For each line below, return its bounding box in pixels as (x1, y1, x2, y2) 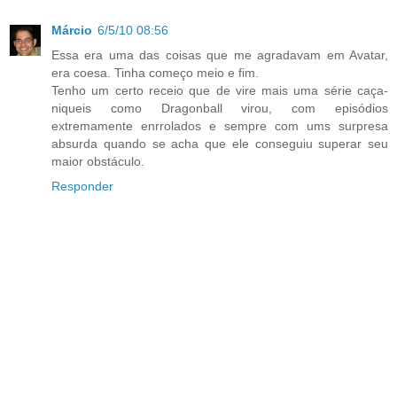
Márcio (51, 22, 92, 37)
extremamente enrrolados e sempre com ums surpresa (51, 118, 388, 133)
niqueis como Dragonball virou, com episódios (51, 100, 388, 115)
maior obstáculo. (51, 153, 144, 168)
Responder (51, 178, 113, 193)
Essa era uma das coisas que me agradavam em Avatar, (51, 47, 388, 62)
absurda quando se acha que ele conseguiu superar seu (51, 136, 388, 151)
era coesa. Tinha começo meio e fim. (51, 65, 259, 80)
